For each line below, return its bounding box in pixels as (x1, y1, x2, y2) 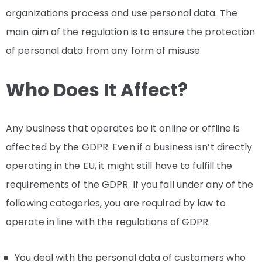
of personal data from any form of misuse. (6, 44, 202, 58)
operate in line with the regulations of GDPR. (6, 215, 211, 229)
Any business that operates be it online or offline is (6, 122, 240, 136)
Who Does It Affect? (6, 77, 188, 104)
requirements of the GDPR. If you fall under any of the (6, 178, 254, 192)
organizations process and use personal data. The (6, 6, 237, 20)
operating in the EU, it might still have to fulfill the (6, 159, 233, 173)
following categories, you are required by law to (6, 196, 226, 211)
